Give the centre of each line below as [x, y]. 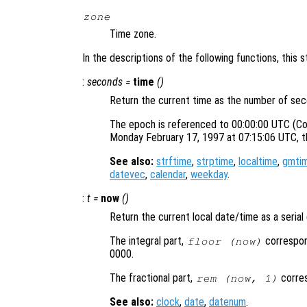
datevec [127, 175]
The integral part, [148, 241]
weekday [209, 175]
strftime [174, 162]
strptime [215, 162]
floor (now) [224, 242]
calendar [168, 175]
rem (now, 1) [237, 279]
